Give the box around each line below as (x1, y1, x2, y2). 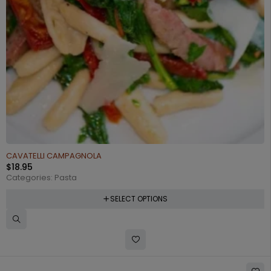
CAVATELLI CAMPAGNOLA (6, 149, 102, 162)
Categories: (6, 171, 54, 183)
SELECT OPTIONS (109, 193, 168, 204)
